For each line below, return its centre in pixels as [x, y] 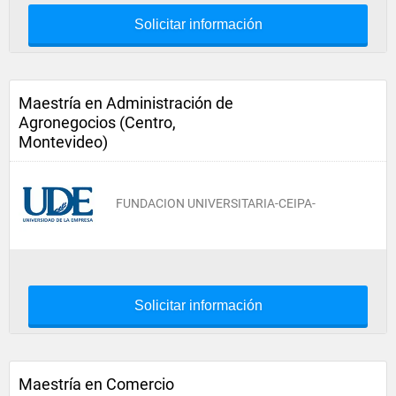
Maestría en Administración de [126, 103]
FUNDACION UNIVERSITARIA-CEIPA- [216, 203]
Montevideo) [63, 142]
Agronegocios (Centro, [97, 122]
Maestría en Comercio [96, 384]
